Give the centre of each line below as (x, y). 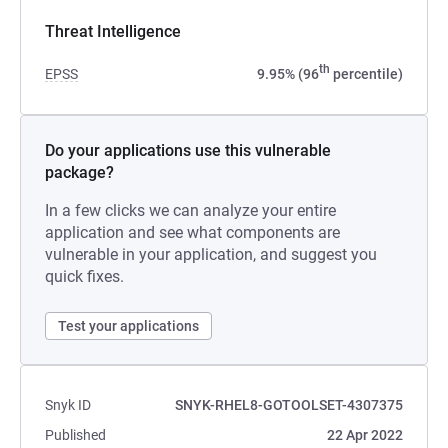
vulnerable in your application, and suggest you (211, 254)
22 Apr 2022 (365, 435)
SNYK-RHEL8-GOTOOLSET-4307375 (289, 405)
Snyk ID (68, 405)
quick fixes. (84, 276)
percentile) (366, 74)
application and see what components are (192, 232)
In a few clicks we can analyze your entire (190, 210)
